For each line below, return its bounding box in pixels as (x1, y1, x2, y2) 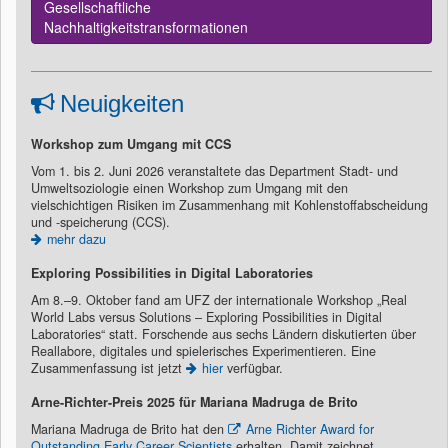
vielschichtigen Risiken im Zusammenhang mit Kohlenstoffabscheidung (31, 196, 428, 214)
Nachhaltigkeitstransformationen (44, 17, 248, 37)
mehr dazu (47, 230, 106, 248)
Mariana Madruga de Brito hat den (31, 420, 228, 438)
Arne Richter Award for (246, 420, 374, 438)
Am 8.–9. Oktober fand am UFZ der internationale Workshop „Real (31, 291, 407, 309)
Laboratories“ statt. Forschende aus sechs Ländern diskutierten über (31, 325, 416, 343)
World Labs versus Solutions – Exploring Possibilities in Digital (31, 308, 382, 326)
